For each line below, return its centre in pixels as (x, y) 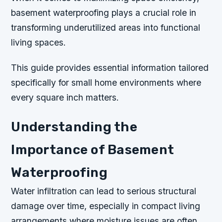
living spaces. (39, 42)
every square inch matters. (65, 98)
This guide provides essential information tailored (110, 68)
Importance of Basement (93, 150)
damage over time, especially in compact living (106, 206)
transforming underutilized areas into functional (106, 28)
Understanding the (74, 127)
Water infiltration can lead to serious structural (104, 191)
